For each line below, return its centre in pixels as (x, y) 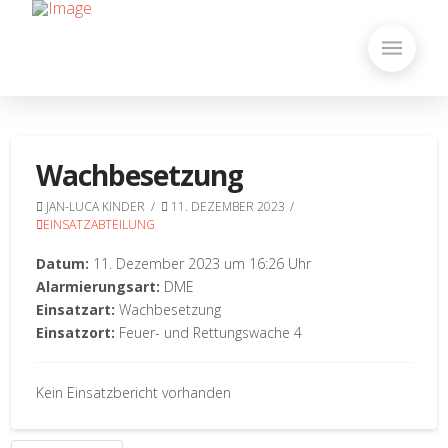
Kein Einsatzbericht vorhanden (134, 393)
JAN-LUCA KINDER (94, 206)
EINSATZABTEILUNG (99, 224)
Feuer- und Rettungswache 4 (209, 332)
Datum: (63, 263)
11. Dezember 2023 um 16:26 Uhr (200, 263)
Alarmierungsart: (98, 286)
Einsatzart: (76, 309)
